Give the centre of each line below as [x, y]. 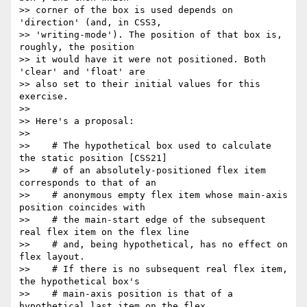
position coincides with [82, 208]
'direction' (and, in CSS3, [90, 23]
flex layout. [52, 257]
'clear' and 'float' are [82, 72]
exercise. [44, 97]
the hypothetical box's [79, 282]
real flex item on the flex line [104, 232]
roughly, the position [77, 47]
